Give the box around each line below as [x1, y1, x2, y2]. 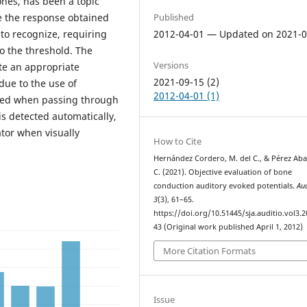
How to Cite [153, 134, 202, 147]
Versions [153, 58, 189, 71]
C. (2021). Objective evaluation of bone [153, 167, 293, 177]
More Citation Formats [163, 245, 256, 258]
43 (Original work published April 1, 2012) [153, 221, 304, 232]
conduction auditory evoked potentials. [153, 180, 297, 191]
